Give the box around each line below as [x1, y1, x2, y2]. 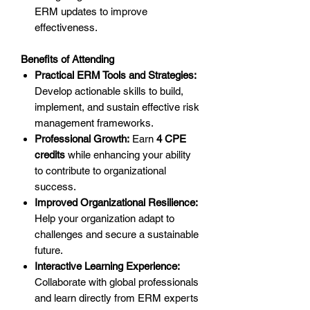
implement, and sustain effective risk [35, 101, 199, 113]
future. [35, 244, 63, 257]
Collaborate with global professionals [35, 276, 199, 289]
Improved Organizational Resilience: [35, 197, 198, 209]
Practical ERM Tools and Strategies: [35, 69, 197, 82]
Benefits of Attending [21, 53, 114, 66]
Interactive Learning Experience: [35, 260, 180, 273]
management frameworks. [35, 117, 154, 129]
